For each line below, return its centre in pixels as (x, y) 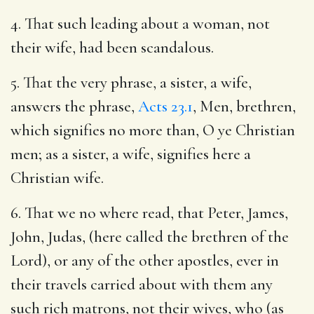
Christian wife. (57, 178)
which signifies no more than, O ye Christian (153, 130)
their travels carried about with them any (142, 284)
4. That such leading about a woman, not (140, 23)
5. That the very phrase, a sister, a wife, (131, 82)
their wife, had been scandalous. (112, 47)
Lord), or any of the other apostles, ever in (145, 260)
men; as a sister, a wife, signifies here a (131, 154)
